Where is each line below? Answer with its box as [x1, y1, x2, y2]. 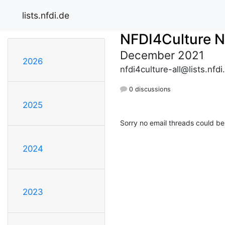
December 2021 [120, 48, 204, 62]
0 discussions [127, 85, 171, 93]
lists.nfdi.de [22, 10, 69, 21]
